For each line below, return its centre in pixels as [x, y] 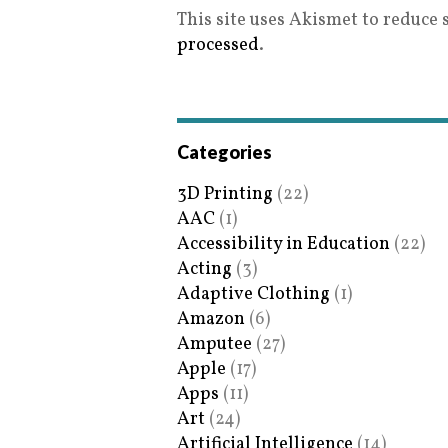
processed [218, 46]
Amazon [211, 320]
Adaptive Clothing [253, 295]
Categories [224, 152]
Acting [204, 270]
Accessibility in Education [283, 245]
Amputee [214, 345]
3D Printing [225, 195]
